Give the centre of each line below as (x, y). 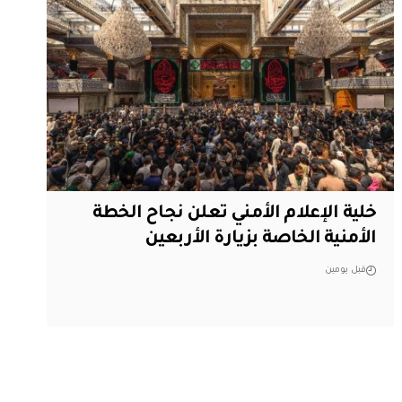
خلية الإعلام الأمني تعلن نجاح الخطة (235, 215)
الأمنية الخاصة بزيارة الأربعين (260, 240)
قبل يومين (346, 271)
